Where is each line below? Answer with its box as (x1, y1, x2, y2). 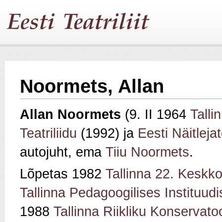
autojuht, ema (20, 145, 106, 160)
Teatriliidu (20, 126, 77, 141)
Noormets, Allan (20, 76, 164, 97)
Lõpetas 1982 (20, 166, 106, 182)
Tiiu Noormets (106, 145, 189, 160)
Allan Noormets (20, 107, 125, 122)
